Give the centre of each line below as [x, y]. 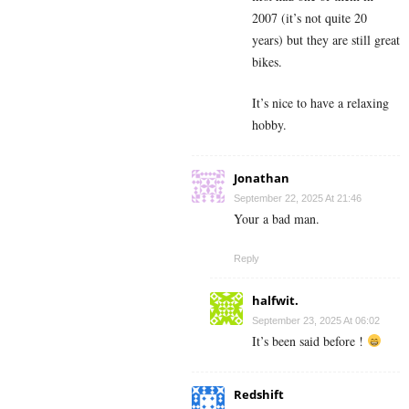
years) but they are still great [326, 39]
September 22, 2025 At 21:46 [298, 198]
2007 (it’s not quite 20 [309, 17]
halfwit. [275, 300]
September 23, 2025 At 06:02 [316, 320]
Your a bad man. [277, 218]
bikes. [267, 61]
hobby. [269, 124]
